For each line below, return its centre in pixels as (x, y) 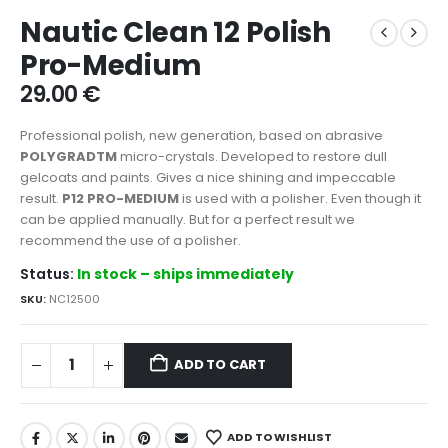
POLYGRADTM (68, 156)
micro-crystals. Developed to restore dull (252, 156)
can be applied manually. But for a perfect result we (187, 219)
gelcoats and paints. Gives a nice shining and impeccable (208, 177)
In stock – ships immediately (185, 274)
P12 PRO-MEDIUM (120, 198)
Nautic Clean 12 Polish (175, 33)
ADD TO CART (220, 365)
